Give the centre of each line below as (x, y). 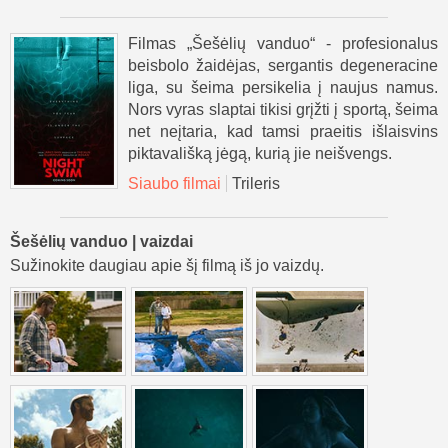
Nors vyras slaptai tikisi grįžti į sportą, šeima (283, 109)
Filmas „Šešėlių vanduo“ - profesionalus (283, 43)
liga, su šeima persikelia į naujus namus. (283, 87)
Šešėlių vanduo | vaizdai (101, 241)
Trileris (256, 183)
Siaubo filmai (174, 183)
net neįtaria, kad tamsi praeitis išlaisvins (283, 131)
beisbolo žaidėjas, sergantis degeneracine (283, 65)
